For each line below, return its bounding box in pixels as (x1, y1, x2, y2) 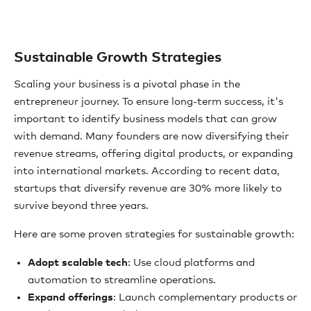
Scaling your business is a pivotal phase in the (14, 79, 240, 90)
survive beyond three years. (14, 201, 149, 211)
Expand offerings (28, 292, 113, 303)
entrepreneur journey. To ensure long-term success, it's (14, 96, 283, 107)
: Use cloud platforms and (128, 258, 255, 268)
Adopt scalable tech (28, 258, 128, 268)
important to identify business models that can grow (14, 114, 277, 124)
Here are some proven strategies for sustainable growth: (14, 229, 294, 239)
